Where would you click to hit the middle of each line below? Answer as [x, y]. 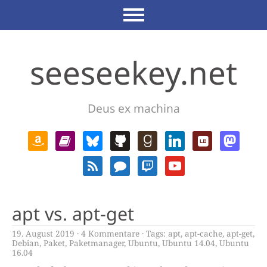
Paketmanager [97, 243]
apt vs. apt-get [73, 213]
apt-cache [204, 233]
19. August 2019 [43, 233]
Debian [26, 243]
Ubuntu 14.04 [189, 243]
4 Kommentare [110, 233]
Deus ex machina [133, 108]
